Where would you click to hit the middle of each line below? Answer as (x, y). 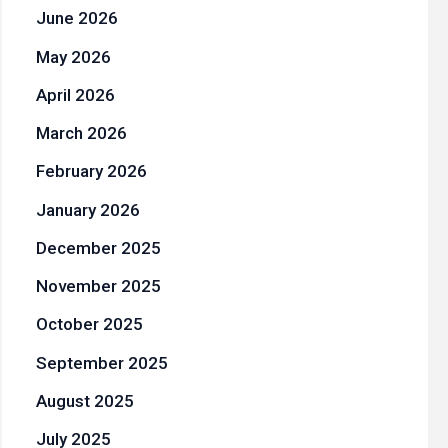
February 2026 (91, 171)
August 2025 (84, 400)
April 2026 (75, 94)
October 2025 (89, 324)
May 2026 (73, 56)
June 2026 (76, 18)
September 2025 (101, 362)
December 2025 (98, 247)
